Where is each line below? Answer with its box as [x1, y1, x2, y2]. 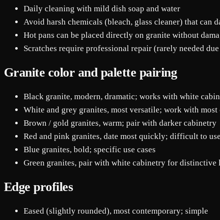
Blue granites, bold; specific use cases [24, 144, 156, 154]
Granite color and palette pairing [4, 65, 177, 80]
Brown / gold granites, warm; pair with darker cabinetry [24, 118, 217, 128]
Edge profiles [4, 179, 73, 194]
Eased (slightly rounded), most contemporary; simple [24, 206, 208, 216]
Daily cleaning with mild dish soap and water [24, 3, 180, 13]
